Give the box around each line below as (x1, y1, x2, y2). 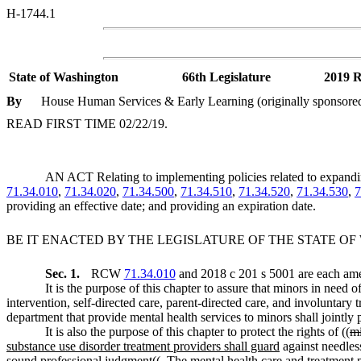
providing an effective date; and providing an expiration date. (6, 198, 316, 213)
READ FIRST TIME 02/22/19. (6, 116, 168, 131)
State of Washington (9, 69, 118, 84)
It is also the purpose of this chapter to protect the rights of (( (45, 324, 350, 338)
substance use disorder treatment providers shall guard (6, 338, 280, 353)
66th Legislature (182, 69, 271, 84)
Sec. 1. (45, 266, 83, 280)
